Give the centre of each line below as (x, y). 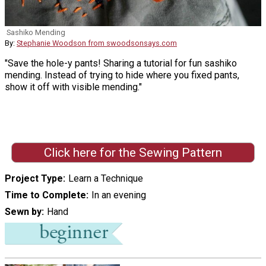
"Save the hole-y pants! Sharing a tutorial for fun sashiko (121, 64)
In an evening (118, 195)
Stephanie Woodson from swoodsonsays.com (97, 43)
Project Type (34, 178)
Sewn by (23, 211)
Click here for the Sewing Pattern (133, 152)
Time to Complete (45, 195)
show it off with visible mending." (73, 87)
